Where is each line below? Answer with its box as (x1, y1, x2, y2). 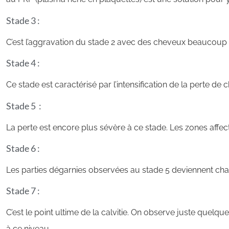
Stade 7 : (6, 185, 41, 197)
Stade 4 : (6, 57, 40, 69)
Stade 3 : (6, 14, 40, 26)
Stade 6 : (6, 142, 40, 154)
